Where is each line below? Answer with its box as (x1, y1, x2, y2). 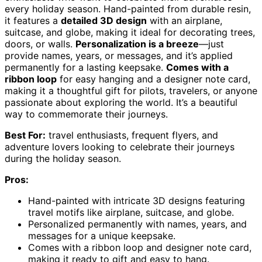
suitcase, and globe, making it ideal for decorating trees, (5, 26, 255, 39)
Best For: (5, 129, 46, 142)
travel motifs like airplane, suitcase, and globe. (28, 206, 234, 219)
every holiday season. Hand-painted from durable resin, (5, 3, 251, 15)
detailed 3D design (61, 15, 147, 27)
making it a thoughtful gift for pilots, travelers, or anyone (5, 85, 257, 97)
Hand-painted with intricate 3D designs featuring (28, 195, 245, 207)
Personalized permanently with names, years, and (28, 218, 247, 230)
